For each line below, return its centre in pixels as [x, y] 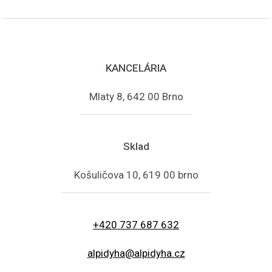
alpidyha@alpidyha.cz [136, 253]
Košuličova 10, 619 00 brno [136, 175]
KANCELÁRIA [136, 68]
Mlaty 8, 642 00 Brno [136, 96]
